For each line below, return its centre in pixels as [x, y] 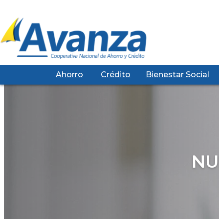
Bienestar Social [177, 75]
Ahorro [69, 75]
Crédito [115, 75]
